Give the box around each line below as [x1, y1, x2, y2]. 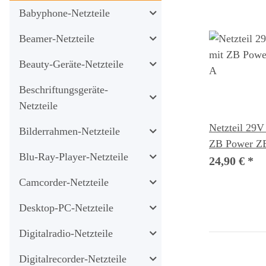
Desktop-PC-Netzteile [19, 201, 113, 214]
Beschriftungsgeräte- [19, 83, 108, 96]
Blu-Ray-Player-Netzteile [19, 150, 128, 163]
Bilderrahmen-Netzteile [19, 125, 120, 137]
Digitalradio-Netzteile [19, 227, 113, 239]
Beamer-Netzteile [19, 32, 94, 45]
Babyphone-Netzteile [19, 7, 110, 19]
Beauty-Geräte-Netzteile [19, 58, 123, 70]
